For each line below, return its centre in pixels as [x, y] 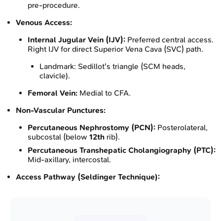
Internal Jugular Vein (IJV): [76, 39]
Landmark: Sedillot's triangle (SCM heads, [112, 66]
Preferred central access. [169, 39]
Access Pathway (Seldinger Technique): [88, 177]
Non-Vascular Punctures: [61, 110]
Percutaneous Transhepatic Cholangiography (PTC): [122, 150]
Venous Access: [44, 22]
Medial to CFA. [104, 93]
